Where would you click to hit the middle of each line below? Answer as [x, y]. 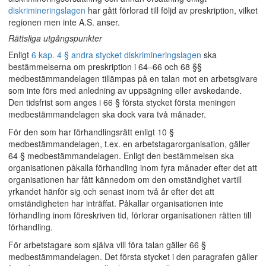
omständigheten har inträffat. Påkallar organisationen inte [116, 203]
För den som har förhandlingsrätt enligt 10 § [91, 132]
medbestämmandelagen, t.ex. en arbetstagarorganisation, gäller [129, 144]
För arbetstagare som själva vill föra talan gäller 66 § [107, 245]
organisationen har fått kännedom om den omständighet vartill [125, 179]
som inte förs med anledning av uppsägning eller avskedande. [125, 90]
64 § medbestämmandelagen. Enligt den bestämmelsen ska [121, 156]
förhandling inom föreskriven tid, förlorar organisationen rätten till [130, 215]
